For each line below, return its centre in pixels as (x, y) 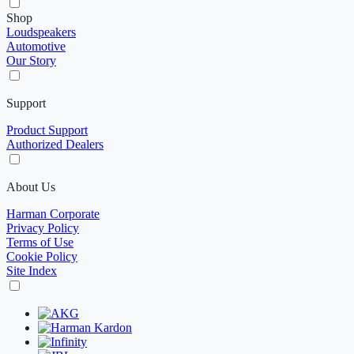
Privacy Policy (43, 228)
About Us (31, 186)
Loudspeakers (41, 32)
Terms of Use (40, 242)
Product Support (47, 130)
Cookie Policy (42, 256)
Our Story (31, 60)
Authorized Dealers (55, 144)
